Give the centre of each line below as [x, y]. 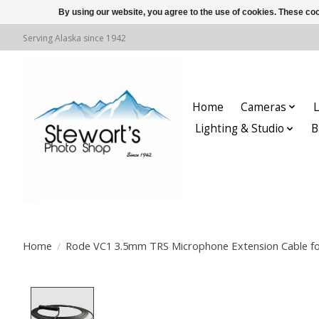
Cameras [263, 107]
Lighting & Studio [239, 129]
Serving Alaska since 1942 [74, 38]
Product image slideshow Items [194, 295]
